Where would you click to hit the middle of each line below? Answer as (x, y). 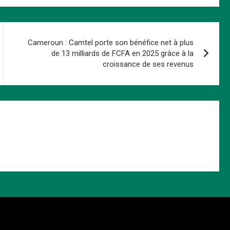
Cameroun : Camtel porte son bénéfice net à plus (111, 43)
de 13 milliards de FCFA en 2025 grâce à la (123, 54)
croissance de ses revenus (148, 64)
